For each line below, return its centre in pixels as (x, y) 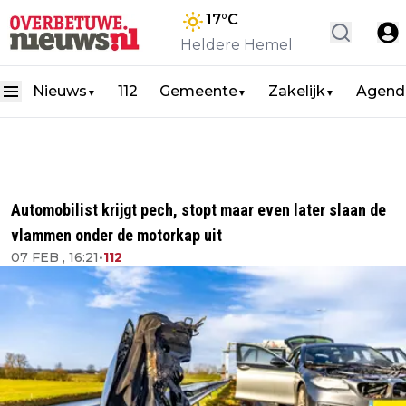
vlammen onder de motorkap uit (116, 235)
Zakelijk (297, 91)
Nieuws (60, 91)
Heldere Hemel (237, 45)
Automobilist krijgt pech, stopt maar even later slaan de (198, 210)
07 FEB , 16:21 (55, 257)
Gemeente (198, 91)
